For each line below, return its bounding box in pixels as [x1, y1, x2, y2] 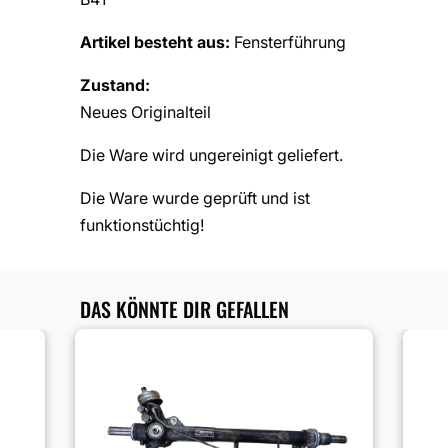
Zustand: [80, 75, 150, 96]
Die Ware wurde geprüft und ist [80, 188, 310, 209]
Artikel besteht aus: [80, 32, 234, 53]
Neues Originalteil [80, 102, 211, 123]
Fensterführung [234, 32, 346, 53]
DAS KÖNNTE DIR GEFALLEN [80, 294, 289, 325]
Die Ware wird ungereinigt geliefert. [80, 145, 343, 166]
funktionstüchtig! [80, 215, 204, 236]
